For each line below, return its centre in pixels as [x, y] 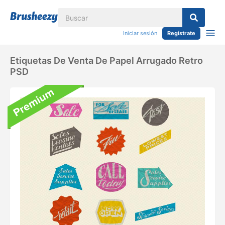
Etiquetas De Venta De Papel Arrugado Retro [106, 61]
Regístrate [181, 33]
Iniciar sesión [140, 33]
